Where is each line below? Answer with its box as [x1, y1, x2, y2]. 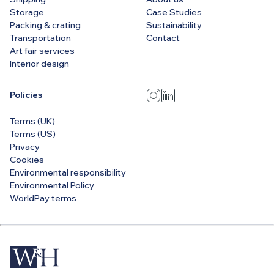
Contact [146, 32, 180, 43]
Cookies [10, 154, 44, 165]
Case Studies [146, 6, 202, 18]
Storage [10, 6, 44, 18]
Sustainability [146, 19, 202, 31]
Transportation [10, 32, 71, 43]
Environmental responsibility [10, 166, 126, 178]
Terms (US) [10, 128, 56, 139]
